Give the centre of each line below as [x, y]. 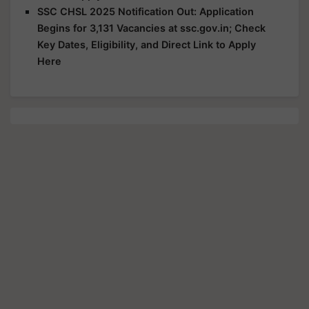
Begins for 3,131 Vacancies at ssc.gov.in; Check [151, 28]
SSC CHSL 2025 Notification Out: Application [146, 11]
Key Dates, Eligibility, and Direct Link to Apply [147, 44]
